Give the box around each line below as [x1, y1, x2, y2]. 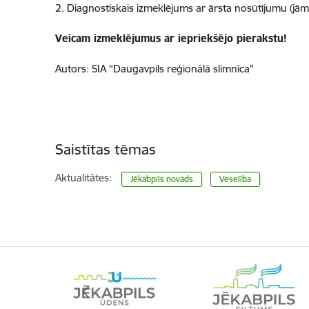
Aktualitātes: [54, 171, 112, 185]
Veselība [219, 174, 252, 185]
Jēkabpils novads [130, 174, 193, 185]
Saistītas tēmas [54, 140, 156, 159]
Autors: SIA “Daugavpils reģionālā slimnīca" [54, 62, 254, 76]
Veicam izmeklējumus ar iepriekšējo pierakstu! [54, 32, 287, 46]
